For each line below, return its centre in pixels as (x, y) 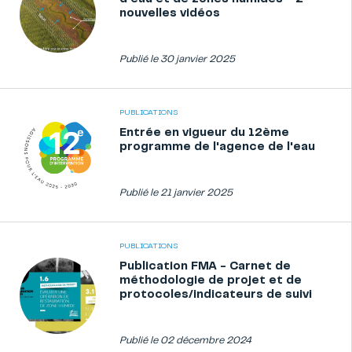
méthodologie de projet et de (211, 280)
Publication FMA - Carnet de (205, 266)
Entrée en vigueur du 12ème (204, 133)
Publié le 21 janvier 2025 (176, 193)
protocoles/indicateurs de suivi (216, 295)
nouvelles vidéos (170, 13)
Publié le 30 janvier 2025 (177, 59)
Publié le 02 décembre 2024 (185, 341)
